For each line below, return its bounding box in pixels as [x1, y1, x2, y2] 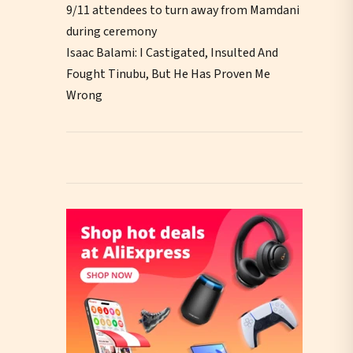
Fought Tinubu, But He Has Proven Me [66, 65, 270, 83]
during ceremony [66, 22, 157, 40]
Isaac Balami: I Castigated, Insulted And [66, 43, 278, 61]
